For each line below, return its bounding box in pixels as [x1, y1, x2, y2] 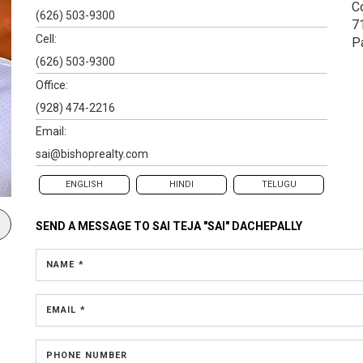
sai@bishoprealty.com [36, 147, 148, 160]
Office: [36, 78, 68, 92]
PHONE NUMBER [46, 349, 128, 361]
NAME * [46, 258, 84, 270]
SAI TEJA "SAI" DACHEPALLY [152, 219, 302, 233]
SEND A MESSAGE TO [36, 219, 152, 233]
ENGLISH [66, 178, 103, 190]
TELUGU [261, 178, 297, 190]
